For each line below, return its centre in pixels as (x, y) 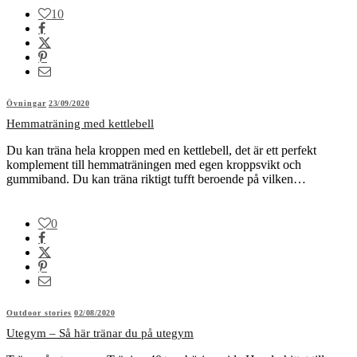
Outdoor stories (39, 312)
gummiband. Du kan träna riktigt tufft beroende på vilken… (156, 178)
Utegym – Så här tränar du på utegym (100, 333)
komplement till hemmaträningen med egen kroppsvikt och (154, 164)
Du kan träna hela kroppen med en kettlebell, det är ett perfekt (161, 150)
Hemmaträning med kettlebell (80, 123)
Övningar (26, 103)
